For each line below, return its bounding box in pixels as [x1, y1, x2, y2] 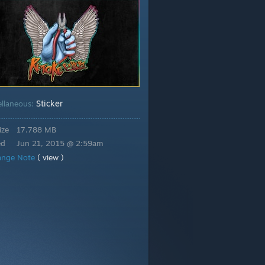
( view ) [37, 153, 64, 162]
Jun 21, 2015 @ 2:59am [17, 138, 104, 148]
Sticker [36, 98, 63, 108]
